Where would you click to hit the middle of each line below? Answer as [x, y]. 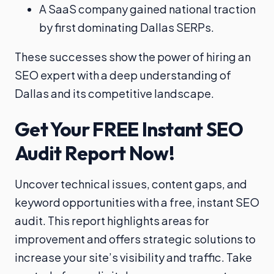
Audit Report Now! [95, 153]
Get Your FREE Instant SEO [129, 129]
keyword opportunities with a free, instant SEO [137, 202]
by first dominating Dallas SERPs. [127, 28]
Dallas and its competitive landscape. [114, 94]
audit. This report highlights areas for [112, 221]
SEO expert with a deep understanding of [123, 75]
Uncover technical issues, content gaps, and [131, 184]
